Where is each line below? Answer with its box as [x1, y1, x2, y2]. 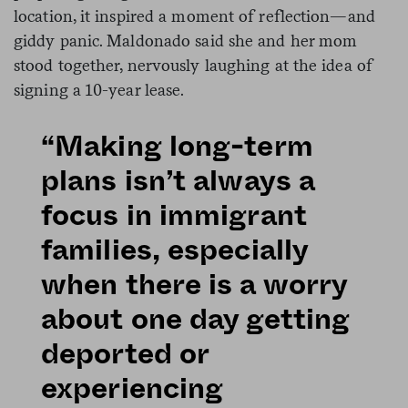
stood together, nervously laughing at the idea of [14, 55, 372, 75]
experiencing [41, 373, 224, 403]
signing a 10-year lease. [14, 79, 189, 99]
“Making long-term [41, 131, 313, 161]
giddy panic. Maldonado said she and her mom [14, 30, 358, 50]
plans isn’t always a [41, 166, 316, 196]
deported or [41, 339, 209, 369]
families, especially [41, 235, 309, 265]
